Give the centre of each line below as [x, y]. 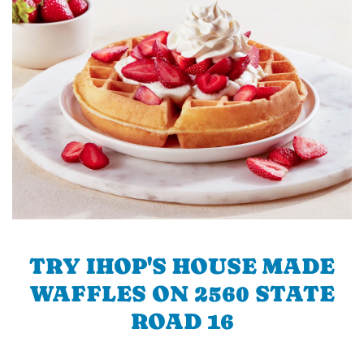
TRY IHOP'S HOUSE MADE [182, 265]
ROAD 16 [182, 321]
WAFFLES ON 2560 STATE [182, 293]
